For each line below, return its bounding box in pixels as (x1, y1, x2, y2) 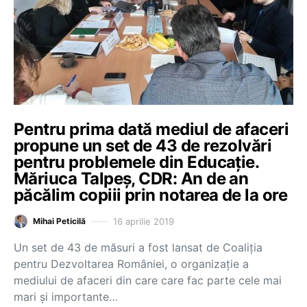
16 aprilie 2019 (113, 215, 174, 227)
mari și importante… (14, 290, 118, 304)
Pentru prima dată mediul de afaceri (14, 119, 289, 139)
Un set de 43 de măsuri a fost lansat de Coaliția (14, 241, 262, 254)
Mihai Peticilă (33, 216, 86, 226)
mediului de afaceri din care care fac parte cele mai (14, 273, 282, 287)
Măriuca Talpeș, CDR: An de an (14, 169, 249, 188)
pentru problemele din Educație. (14, 152, 259, 172)
